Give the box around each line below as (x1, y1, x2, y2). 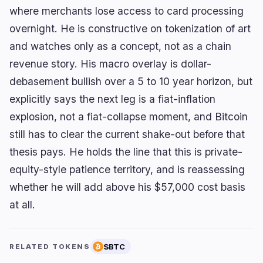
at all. (9, 198, 35, 211)
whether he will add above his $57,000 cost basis (9, 181, 245, 193)
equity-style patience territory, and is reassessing (9, 163, 245, 176)
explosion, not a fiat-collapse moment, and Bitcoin (9, 110, 248, 123)
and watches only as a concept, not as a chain (9, 40, 231, 52)
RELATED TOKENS (9, 242, 90, 251)
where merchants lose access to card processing (9, 5, 244, 17)
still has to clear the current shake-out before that (9, 128, 245, 140)
